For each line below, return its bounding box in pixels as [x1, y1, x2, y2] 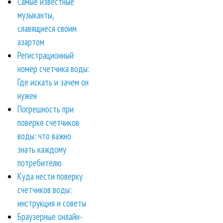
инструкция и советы [17, 197, 86, 209]
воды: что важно [17, 129, 71, 142]
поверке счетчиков [17, 116, 79, 128]
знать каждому [17, 143, 66, 155]
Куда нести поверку [17, 170, 83, 182]
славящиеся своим [17, 22, 77, 34]
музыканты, [17, 8, 54, 21]
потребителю [17, 156, 62, 169]
